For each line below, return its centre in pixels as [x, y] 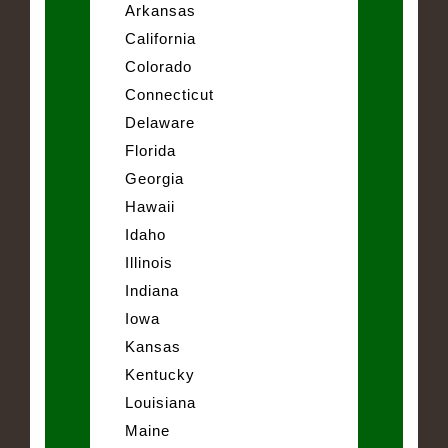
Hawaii [150, 206]
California [160, 38]
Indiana [152, 290]
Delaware [160, 122]
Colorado [158, 66]
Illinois [149, 262]
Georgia [154, 178]
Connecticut [169, 94]
